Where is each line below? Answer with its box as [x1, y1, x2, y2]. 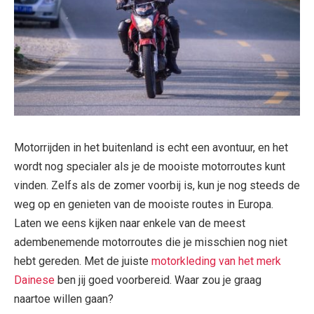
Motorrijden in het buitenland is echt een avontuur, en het [14, 140, 288, 154]
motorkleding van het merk [151, 254, 281, 268]
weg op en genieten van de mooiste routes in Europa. [14, 197, 273, 211]
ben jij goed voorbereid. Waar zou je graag [55, 273, 261, 287]
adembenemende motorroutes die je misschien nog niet [14, 235, 287, 249]
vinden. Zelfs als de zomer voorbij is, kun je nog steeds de [14, 178, 300, 192]
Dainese [14, 273, 55, 287]
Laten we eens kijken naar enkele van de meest [14, 216, 245, 230]
